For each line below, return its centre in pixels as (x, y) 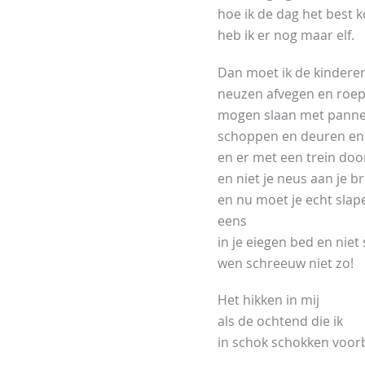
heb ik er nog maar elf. (286, 35)
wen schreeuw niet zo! (286, 263)
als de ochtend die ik (280, 321)
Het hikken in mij (268, 299)
